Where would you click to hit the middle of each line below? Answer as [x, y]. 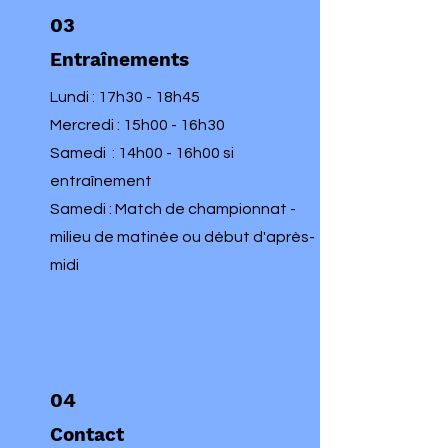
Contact [87, 434]
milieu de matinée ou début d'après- [182, 237]
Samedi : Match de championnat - [173, 209]
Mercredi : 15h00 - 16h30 [137, 125]
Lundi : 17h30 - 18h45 [125, 97]
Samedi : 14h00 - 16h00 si [142, 153]
